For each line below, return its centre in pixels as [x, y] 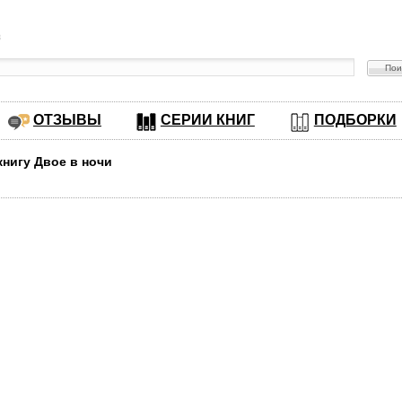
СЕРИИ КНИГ [207, 120]
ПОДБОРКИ [355, 120]
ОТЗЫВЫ [67, 120]
